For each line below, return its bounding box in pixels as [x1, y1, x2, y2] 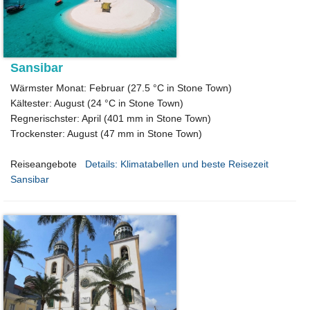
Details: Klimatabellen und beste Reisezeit [85, 158, 268, 170]
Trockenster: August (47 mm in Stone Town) [10, 128, 202, 140]
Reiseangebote [10, 158, 77, 170]
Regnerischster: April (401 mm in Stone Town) [10, 113, 211, 125]
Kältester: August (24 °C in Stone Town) [10, 98, 183, 109]
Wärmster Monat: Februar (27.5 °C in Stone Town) [10, 82, 232, 94]
